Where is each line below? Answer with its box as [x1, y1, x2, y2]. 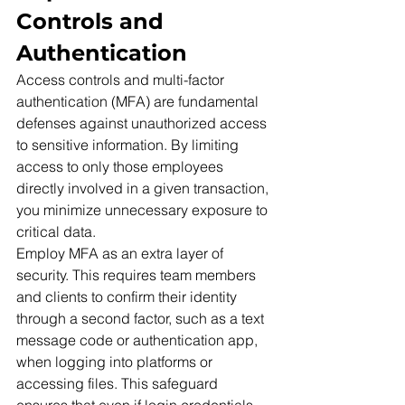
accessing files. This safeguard [16, 374, 221, 393]
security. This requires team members [16, 266, 259, 285]
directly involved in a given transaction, [16, 179, 272, 198]
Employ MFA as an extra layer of [16, 244, 227, 263]
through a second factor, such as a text [16, 309, 268, 328]
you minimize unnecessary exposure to [16, 201, 271, 220]
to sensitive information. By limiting [16, 136, 242, 155]
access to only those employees [16, 157, 227, 176]
